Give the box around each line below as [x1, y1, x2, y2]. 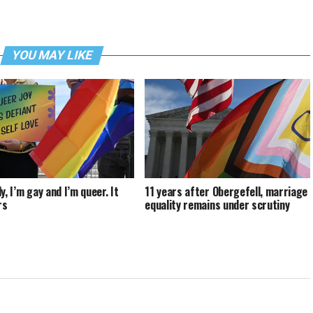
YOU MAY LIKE [9, 48, 94, 62]
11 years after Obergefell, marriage [145, 182, 308, 200]
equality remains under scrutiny [145, 196, 290, 213]
